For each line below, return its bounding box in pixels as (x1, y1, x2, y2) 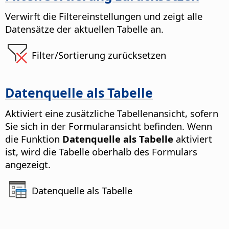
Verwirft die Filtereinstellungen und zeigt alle (5, 9, 202, 22)
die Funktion (5, 132, 62, 145)
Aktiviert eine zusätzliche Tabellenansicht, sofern (5, 106, 218, 120)
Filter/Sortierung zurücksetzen (32, 48, 167, 61)
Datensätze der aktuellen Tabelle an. (5, 22, 164, 35)
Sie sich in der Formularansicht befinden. (5, 119, 185, 132)
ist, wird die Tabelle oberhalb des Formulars (5, 145, 197, 158)
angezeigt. (5, 157, 51, 171)
